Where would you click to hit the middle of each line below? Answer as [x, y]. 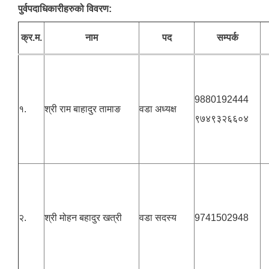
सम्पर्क [227, 38]
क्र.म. [31, 38]
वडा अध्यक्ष [158, 109]
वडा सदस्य [158, 218]
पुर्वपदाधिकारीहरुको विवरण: [65, 9]
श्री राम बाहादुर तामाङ [83, 109]
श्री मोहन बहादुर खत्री [83, 218]
